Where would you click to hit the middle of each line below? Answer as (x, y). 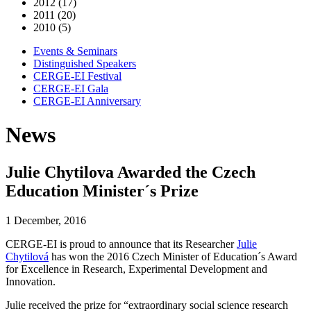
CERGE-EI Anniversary (87, 101)
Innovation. (31, 281)
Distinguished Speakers (85, 64)
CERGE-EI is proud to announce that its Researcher (121, 244)
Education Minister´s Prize (102, 191)
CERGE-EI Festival (77, 76)
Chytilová (27, 256)
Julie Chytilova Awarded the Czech (131, 172)
